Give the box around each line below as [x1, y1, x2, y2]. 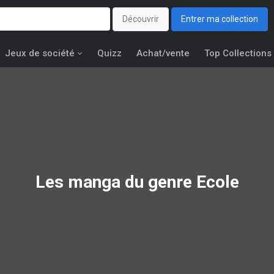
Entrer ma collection [181, 14, 258, 24]
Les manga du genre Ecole [35, 171, 239, 192]
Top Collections [204, 48, 272, 59]
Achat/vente [136, 48, 190, 59]
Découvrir [122, 14, 159, 24]
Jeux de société [5, 48, 75, 59]
